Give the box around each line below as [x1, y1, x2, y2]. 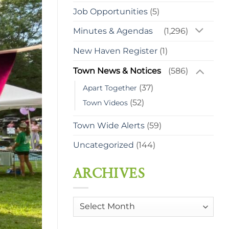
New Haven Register [73, 46, 157, 56]
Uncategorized [73, 140, 134, 150]
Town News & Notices [73, 66, 161, 76]
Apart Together [83, 83, 137, 93]
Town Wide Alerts [73, 121, 145, 131]
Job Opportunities [73, 6, 148, 16]
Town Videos [83, 98, 128, 108]
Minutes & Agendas [73, 26, 153, 36]
